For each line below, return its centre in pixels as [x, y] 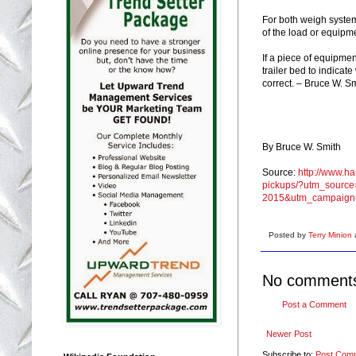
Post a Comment [314, 304]
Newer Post [289, 333]
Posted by [288, 234]
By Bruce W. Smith [302, 147]
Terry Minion [331, 234]
